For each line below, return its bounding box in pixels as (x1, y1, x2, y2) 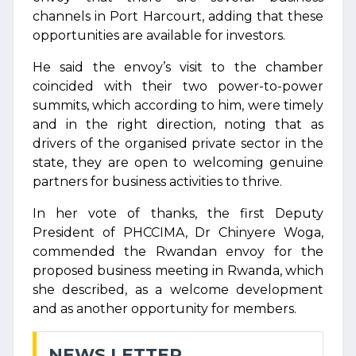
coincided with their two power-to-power (33, 79, 323, 94)
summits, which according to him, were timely (33, 98, 323, 113)
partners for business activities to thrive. (33, 174, 282, 189)
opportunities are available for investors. (33, 28, 285, 43)
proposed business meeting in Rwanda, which (33, 263, 323, 278)
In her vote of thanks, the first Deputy (33, 206, 323, 221)
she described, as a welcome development (33, 282, 323, 297)
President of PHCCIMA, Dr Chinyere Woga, (33, 225, 323, 240)
